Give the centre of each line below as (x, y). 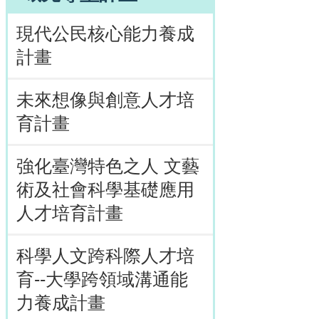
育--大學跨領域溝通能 (102, 279)
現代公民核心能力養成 (105, 34)
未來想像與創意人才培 (105, 100)
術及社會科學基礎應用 (105, 190)
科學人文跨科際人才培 (105, 256)
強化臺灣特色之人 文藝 (108, 166)
